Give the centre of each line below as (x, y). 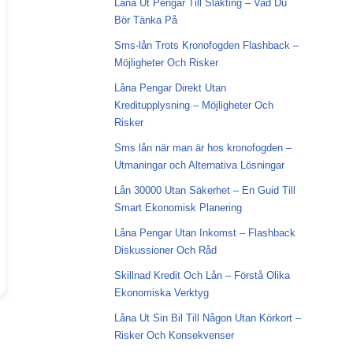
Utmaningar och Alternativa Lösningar (199, 165)
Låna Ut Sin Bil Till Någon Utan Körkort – (207, 318)
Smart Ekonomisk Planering (178, 208)
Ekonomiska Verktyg (161, 293)
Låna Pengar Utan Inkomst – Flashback (204, 233)
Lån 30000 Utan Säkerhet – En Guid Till (204, 190)
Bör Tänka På (145, 20)
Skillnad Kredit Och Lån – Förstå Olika (202, 275)
